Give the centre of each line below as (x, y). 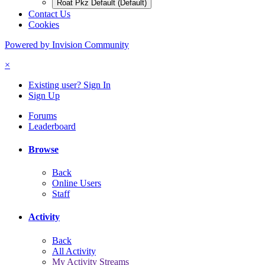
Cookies (44, 24)
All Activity (74, 251)
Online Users (77, 183)
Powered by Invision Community (67, 44)
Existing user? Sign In (70, 85)
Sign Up (44, 95)
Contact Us (49, 14)
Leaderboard (52, 126)
